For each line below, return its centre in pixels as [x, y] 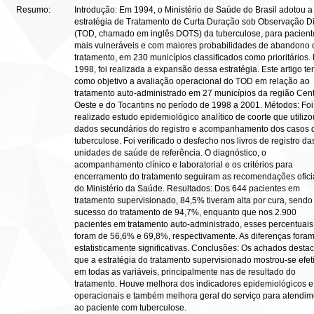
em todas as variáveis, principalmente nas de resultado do [185, 272]
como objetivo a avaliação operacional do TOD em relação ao [192, 81]
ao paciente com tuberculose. [130, 308]
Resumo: [34, 10]
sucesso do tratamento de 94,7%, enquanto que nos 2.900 [185, 212]
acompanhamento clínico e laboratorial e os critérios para [184, 165]
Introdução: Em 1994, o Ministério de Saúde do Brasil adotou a [193, 10]
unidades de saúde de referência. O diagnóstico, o [170, 153]
